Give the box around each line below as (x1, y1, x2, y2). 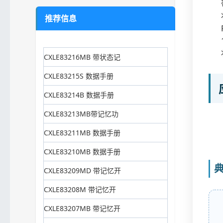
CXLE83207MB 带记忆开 (44, 203, 120, 213)
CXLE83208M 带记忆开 (44, 184, 116, 194)
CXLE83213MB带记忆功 (44, 109, 118, 118)
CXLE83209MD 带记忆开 (44, 165, 121, 175)
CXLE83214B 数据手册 (44, 90, 114, 100)
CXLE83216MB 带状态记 (44, 52, 120, 62)
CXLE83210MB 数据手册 (44, 146, 120, 156)
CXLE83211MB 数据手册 (44, 127, 120, 137)
